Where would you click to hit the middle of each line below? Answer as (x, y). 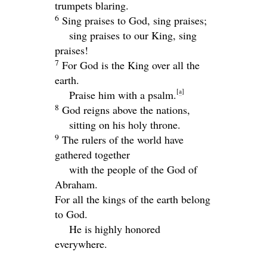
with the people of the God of (133, 169)
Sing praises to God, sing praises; (134, 20)
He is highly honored (115, 229)
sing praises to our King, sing (133, 35)
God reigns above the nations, (126, 109)
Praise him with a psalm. (123, 94)
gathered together (92, 154)
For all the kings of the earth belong (133, 199)
